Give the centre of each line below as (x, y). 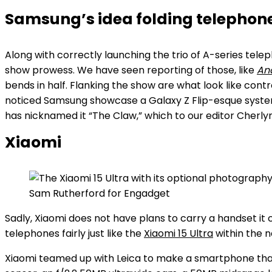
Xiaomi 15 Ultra (178, 233)
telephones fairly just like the (74, 233)
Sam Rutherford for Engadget (100, 193)
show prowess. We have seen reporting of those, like (131, 70)
